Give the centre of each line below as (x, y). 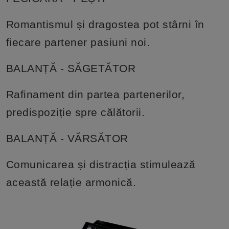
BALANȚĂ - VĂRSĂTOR (67, 138)
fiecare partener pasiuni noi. (78, 42)
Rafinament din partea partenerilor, (95, 94)
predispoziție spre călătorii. (75, 112)
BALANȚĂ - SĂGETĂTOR (71, 68)
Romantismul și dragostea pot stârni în (105, 24)
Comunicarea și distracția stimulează (101, 164)
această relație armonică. (71, 182)
